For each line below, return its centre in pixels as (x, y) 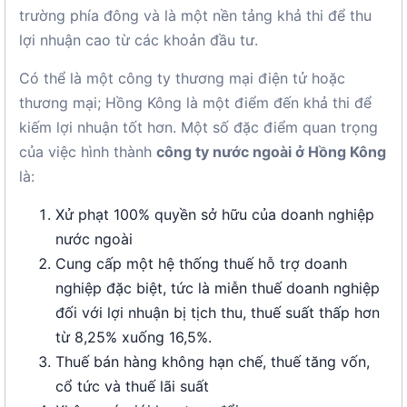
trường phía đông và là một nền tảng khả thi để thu (195, 15)
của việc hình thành (88, 152)
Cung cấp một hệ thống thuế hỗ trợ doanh (201, 263)
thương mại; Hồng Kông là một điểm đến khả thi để (195, 103)
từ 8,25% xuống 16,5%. (134, 337)
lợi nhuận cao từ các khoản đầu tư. (139, 40)
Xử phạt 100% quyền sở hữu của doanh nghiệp (215, 214)
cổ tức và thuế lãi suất (132, 386)
